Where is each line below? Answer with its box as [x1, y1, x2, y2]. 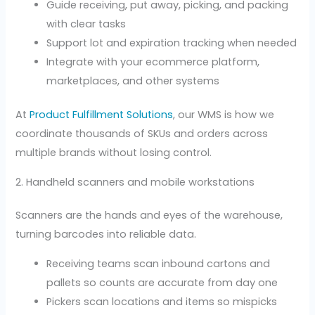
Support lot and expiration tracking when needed [46, 35, 297, 50]
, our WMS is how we [173, 108, 275, 122]
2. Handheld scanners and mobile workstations [15, 175, 255, 190]
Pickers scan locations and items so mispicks [46, 294, 278, 309]
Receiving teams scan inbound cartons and [46, 256, 271, 271]
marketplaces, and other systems [46, 73, 220, 88]
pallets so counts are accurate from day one [46, 275, 278, 290]
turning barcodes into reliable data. [15, 227, 197, 242]
